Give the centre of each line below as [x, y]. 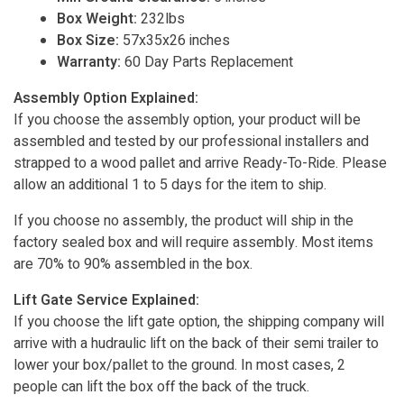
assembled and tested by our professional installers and [191, 142]
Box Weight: [97, 19]
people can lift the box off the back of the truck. [161, 387]
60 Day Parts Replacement [207, 62]
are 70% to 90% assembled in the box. [133, 264]
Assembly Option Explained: [106, 98]
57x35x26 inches [174, 41]
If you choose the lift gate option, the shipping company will [199, 322]
